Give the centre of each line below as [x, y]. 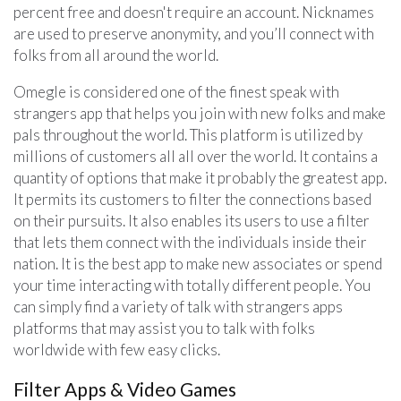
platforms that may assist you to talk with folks [164, 328]
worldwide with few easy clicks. [117, 349]
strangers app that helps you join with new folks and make [200, 113]
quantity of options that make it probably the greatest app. [200, 177]
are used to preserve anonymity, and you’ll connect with [194, 33]
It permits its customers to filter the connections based [192, 199]
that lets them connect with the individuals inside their [190, 242]
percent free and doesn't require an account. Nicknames [194, 12]
